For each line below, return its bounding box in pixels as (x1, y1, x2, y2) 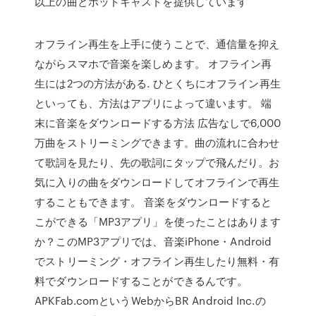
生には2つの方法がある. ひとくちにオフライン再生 (35, 75, 281, 91)
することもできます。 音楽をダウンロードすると (35, 194, 272, 209)
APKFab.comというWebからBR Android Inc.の (35, 293, 266, 308)
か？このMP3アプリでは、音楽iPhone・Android (35, 233, 272, 249)
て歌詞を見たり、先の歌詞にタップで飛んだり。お (35, 154, 280, 170)
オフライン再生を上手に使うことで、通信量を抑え (35, 36, 280, 51)
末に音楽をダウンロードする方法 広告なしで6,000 (35, 115, 281, 130)
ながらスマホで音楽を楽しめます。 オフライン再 (35, 56, 272, 71)
